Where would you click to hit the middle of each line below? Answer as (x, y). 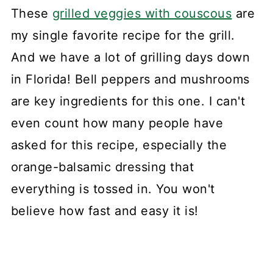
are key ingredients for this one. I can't (128, 101)
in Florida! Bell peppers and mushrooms (130, 79)
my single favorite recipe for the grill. (123, 35)
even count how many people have (117, 123)
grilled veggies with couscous (142, 13)
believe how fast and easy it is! (105, 211)
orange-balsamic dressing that (102, 167)
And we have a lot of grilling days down (130, 57)
